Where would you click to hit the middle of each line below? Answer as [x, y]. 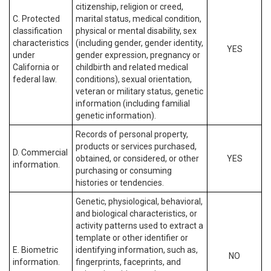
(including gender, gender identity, [139, 43]
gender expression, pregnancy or [138, 55]
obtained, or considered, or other [137, 158]
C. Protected [36, 19]
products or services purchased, [136, 146]
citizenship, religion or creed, [129, 7]
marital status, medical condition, [139, 19]
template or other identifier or [132, 238]
